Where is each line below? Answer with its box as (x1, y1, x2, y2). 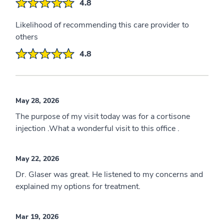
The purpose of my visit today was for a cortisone (15, 111, 190, 122)
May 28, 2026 (15, 96, 59, 106)
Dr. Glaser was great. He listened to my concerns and (15, 169, 203, 180)
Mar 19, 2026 (15, 212, 58, 222)
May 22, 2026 (15, 154, 59, 164)
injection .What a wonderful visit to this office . (15, 123, 179, 134)
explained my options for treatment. (15, 181, 140, 192)
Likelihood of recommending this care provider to (15, 19, 189, 31)
